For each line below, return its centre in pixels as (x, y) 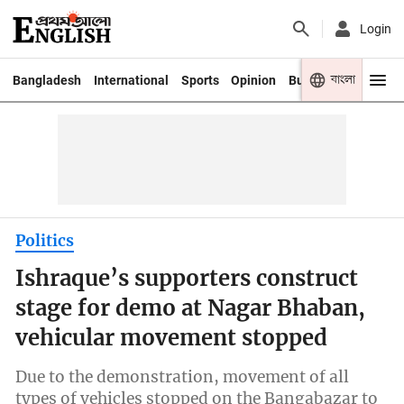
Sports (200, 80)
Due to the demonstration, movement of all (183, 377)
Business (315, 80)
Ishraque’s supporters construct (187, 279)
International (131, 80)
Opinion (254, 80)
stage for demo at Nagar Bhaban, (191, 309)
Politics (45, 240)
